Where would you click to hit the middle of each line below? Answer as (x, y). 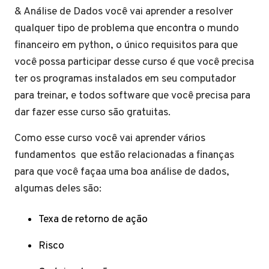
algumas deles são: (58, 189)
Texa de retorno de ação (93, 219)
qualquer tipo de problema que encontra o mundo (127, 29)
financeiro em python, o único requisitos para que (126, 45)
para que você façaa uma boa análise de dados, (122, 172)
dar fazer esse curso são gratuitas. (92, 113)
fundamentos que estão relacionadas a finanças (124, 155)
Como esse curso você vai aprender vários (110, 138)
